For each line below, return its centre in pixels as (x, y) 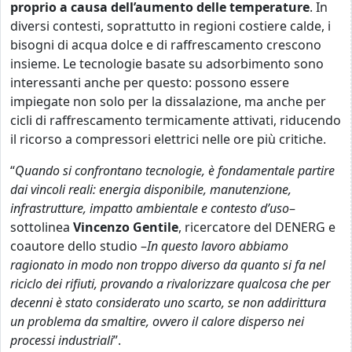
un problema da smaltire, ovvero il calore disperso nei (157, 321)
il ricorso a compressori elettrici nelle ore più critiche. (168, 139)
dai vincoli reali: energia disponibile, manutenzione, (151, 189)
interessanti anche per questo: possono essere (150, 82)
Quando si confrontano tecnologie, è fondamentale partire (175, 170)
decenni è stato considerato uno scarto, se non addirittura (168, 302)
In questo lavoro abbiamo (218, 246)
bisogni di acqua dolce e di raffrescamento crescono (166, 45)
